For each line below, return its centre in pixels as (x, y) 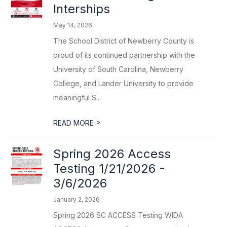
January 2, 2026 (77, 199)
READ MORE (75, 123)
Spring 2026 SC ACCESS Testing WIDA (118, 215)
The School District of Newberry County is (124, 41)
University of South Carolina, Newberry (119, 69)
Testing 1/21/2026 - (109, 168)
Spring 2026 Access (112, 154)
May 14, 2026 (73, 25)
